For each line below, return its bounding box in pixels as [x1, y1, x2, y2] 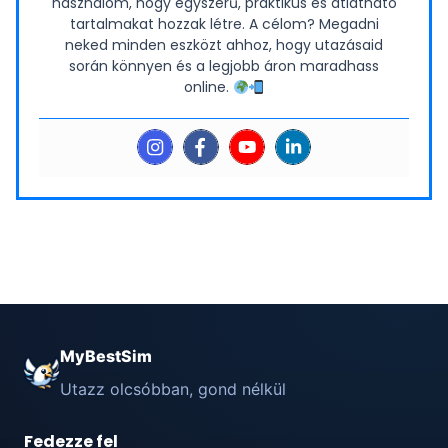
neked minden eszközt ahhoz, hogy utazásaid [65, 35, 383, 56]
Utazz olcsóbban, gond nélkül [60, 379, 286, 400]
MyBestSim [60, 346, 152, 367]
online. [183, 77, 233, 98]
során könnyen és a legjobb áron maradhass [69, 56, 379, 77]
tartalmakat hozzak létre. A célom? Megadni [69, 14, 379, 35]
